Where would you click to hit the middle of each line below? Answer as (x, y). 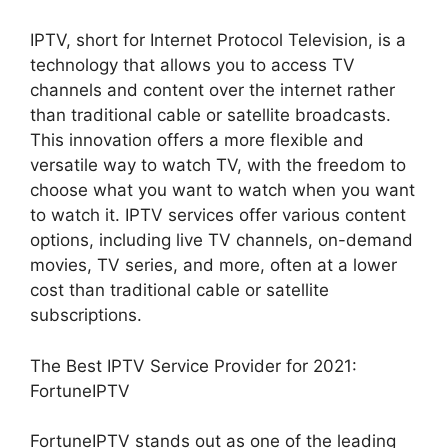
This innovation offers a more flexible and (197, 140)
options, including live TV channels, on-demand (221, 240)
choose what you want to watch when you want (222, 190)
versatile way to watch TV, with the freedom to (218, 165)
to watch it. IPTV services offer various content (218, 215)
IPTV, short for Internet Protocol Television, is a (218, 40)
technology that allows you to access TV (192, 65)
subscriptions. (86, 315)
